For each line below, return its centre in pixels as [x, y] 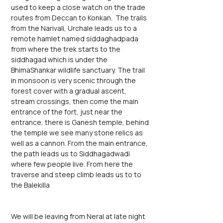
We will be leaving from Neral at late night [79, 216]
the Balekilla [30, 185]
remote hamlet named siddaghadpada [75, 39]
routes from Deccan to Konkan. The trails [80, 18]
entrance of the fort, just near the [67, 112]
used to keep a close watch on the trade [79, 7]
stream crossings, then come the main [75, 101]
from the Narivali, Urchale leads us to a [75, 28]
